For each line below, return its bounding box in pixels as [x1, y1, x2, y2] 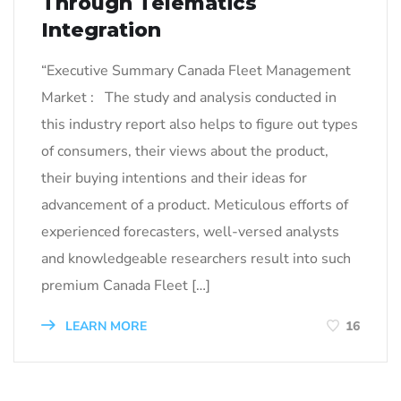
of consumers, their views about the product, [41, 141, 328, 162]
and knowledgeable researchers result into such [41, 249, 351, 269]
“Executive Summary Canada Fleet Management [41, 61, 351, 81]
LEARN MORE [62, 318, 147, 336]
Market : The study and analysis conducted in [41, 88, 337, 108]
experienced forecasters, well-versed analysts [41, 222, 339, 243]
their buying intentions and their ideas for [41, 168, 307, 189]
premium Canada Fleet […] [41, 276, 210, 296]
